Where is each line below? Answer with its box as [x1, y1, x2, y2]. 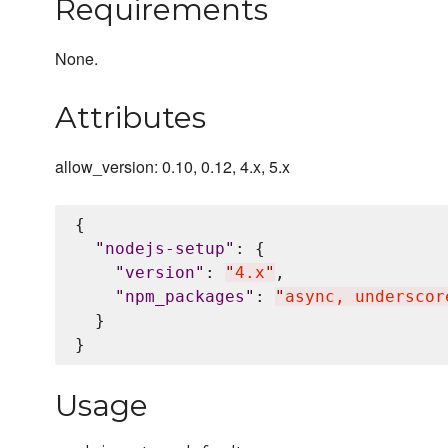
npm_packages [125, 287, 245, 307]
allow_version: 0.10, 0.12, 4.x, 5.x [55, 155, 290, 179]
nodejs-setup [105, 239, 225, 259]
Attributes [55, 99, 206, 137]
